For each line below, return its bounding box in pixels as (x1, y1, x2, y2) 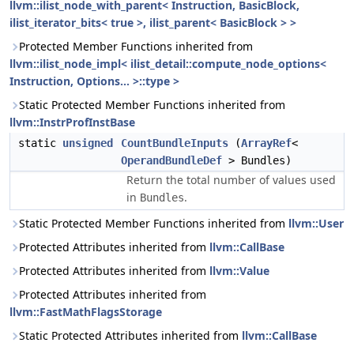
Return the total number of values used (126, 172, 336, 187)
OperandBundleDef (121, 154, 222, 167)
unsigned (62, 137, 113, 149)
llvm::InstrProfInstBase (9, 115, 135, 130)
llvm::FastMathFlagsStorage (9, 304, 162, 319)
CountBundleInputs (121, 137, 228, 149)
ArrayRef (241, 137, 292, 149)
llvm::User (288, 216, 344, 231)
